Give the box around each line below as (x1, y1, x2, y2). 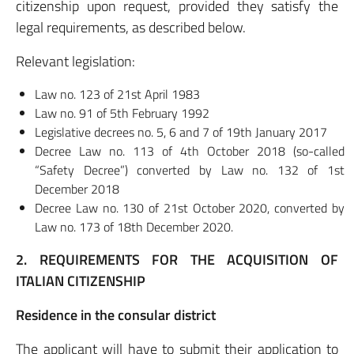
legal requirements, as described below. (16, 17, 246, 38)
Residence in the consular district (16, 304, 216, 326)
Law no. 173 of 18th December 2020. (35, 217, 233, 236)
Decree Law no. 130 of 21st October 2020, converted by (35, 198, 345, 217)
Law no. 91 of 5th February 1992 (35, 104, 209, 122)
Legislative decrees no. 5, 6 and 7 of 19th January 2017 (35, 122, 327, 141)
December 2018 (35, 179, 119, 198)
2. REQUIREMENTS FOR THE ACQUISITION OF (16, 249, 338, 270)
